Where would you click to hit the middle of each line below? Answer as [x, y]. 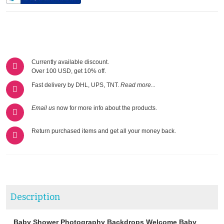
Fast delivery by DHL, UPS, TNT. [76, 85]
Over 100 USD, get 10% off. [69, 71]
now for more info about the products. [106, 108]
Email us [43, 108]
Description [35, 197]
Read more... [138, 85]
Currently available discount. [70, 62]
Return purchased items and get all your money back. [104, 131]
